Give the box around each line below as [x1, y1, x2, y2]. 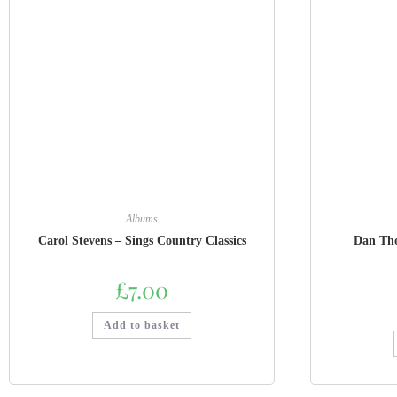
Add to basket [104, 319, 180, 331]
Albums [126, 213, 158, 225]
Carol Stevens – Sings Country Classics [37, 234, 246, 247]
